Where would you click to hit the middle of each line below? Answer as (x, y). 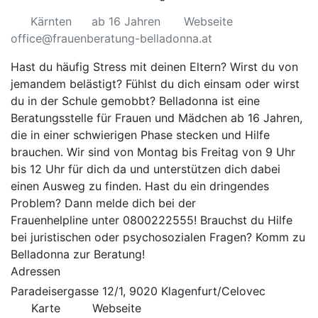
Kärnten (51, 21)
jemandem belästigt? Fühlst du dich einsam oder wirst (155, 84)
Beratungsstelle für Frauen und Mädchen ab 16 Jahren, (157, 118)
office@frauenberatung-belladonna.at (111, 38)
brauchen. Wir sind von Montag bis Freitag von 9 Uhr (153, 152)
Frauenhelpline (49, 220)
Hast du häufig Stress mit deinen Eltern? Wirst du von (154, 67)
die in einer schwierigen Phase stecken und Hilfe (140, 135)
